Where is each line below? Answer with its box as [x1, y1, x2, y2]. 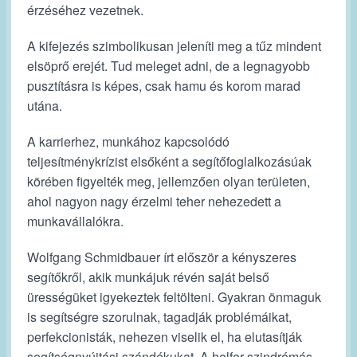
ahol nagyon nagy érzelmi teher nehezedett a [27, 192, 281, 210]
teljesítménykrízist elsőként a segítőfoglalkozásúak [27, 152, 312, 171]
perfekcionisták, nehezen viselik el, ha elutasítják [27, 328, 302, 346]
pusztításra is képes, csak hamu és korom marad [27, 76, 300, 95]
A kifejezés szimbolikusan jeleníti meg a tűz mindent [27, 37, 321, 55]
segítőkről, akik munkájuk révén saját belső [27, 268, 269, 286]
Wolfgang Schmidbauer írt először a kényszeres [27, 248, 296, 266]
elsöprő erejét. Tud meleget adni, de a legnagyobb [27, 57, 310, 75]
